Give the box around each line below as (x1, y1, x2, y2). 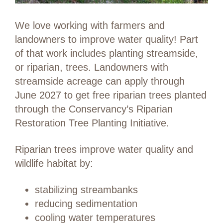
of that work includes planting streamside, (15, 48, 198, 59)
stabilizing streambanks (35, 184, 138, 196)
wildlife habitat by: (15, 158, 93, 169)
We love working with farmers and (15, 20, 165, 31)
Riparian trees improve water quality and (15, 144, 193, 155)
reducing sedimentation (35, 198, 137, 210)
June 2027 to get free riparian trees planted (15, 90, 207, 101)
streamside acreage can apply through (15, 76, 185, 87)
